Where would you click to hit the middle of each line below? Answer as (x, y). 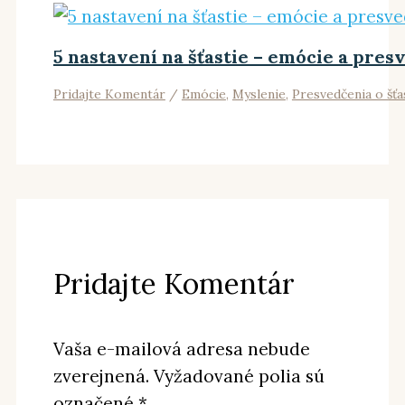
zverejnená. (101, 377)
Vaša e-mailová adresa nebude (181, 349)
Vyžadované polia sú (239, 377)
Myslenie (259, 94)
